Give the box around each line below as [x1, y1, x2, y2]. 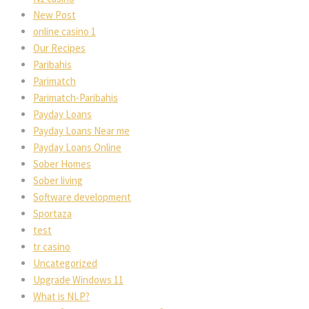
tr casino [33, 239, 70, 253]
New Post [33, 8, 76, 21]
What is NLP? [33, 289, 90, 303]
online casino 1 [33, 24, 96, 38]
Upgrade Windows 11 [33, 272, 123, 286]
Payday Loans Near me [33, 123, 130, 137]
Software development [33, 190, 131, 203]
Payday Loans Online [33, 140, 121, 154]
